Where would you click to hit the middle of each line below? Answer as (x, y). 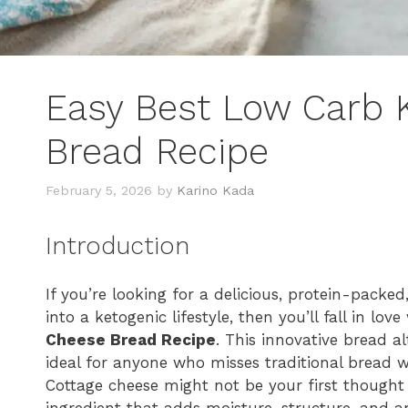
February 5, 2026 (99, 190)
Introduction (117, 245)
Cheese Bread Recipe (131, 340)
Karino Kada (215, 190)
